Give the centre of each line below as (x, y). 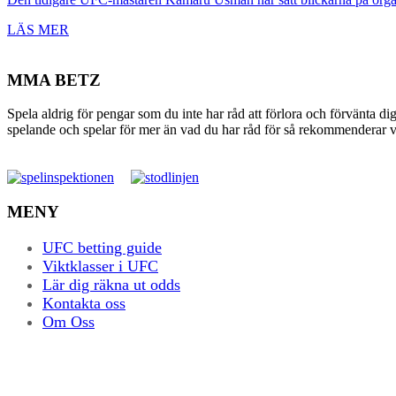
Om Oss (69, 321)
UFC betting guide (102, 247)
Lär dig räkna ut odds (111, 284)
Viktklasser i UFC (100, 266)
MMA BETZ (54, 80)
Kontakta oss (84, 303)
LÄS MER (38, 30)
